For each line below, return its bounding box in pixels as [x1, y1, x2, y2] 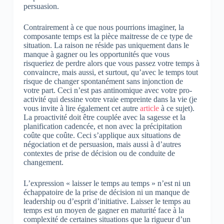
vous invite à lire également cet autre [23, 103, 140, 112]
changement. [23, 157, 63, 166]
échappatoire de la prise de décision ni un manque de [23, 187, 189, 196]
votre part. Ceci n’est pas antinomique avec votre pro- [23, 85, 192, 94]
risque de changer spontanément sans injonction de [23, 76, 183, 85]
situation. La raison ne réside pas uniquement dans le [23, 40, 189, 49]
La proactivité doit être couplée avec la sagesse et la [23, 112, 185, 121]
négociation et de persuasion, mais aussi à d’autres [23, 139, 181, 148]
